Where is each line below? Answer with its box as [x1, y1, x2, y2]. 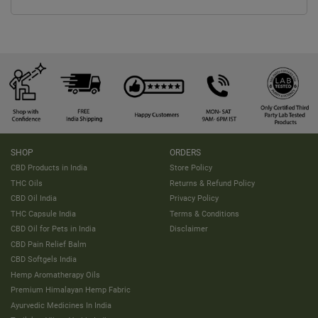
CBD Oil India [11, 193, 57, 204]
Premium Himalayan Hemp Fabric [11, 285, 131, 295]
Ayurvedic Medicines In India [11, 300, 111, 310]
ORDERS [170, 147, 201, 158]
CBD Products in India [11, 163, 87, 172]
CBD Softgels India [11, 254, 77, 265]
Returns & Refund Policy [170, 177, 255, 188]
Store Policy [170, 163, 212, 172]
